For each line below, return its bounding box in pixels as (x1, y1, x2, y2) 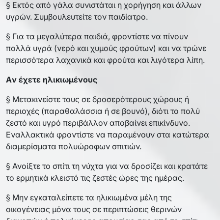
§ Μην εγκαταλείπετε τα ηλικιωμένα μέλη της (6, 192, 172, 202)
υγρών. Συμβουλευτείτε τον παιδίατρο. (6, 11, 148, 22)
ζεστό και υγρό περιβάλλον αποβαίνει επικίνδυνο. (6, 117, 190, 128)
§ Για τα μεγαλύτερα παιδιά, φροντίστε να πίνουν (6, 31, 188, 41)
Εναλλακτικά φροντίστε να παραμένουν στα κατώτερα (6, 129, 209, 139)
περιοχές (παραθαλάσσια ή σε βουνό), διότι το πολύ (6, 106, 200, 116)
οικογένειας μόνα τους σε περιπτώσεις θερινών (6, 204, 182, 214)
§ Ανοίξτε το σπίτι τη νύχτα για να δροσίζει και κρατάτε (6, 161, 208, 171)
